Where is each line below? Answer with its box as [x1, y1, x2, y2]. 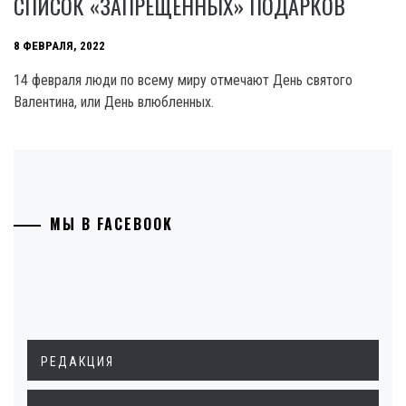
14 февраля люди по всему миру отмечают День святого [14, 71, 353, 89]
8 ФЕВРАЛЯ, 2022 [14, 39, 105, 53]
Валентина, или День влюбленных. [14, 92, 214, 111]
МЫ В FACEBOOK [50, 212, 173, 235]
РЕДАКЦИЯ [41, 353, 114, 369]
